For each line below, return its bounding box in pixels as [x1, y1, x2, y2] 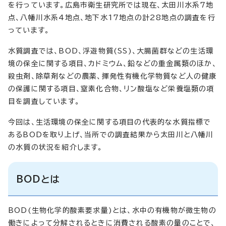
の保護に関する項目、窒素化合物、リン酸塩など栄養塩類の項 [8, 85, 214, 92]
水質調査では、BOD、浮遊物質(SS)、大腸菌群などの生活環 [8, 47, 214, 54]
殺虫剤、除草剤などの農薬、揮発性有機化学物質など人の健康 [8, 72, 217, 80]
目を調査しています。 [8, 97, 80, 105]
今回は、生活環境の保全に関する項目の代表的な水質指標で [8, 118, 211, 126]
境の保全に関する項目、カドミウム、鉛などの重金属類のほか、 [8, 60, 217, 67]
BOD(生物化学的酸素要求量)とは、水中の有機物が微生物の [8, 206, 216, 214]
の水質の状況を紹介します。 [8, 143, 103, 151]
